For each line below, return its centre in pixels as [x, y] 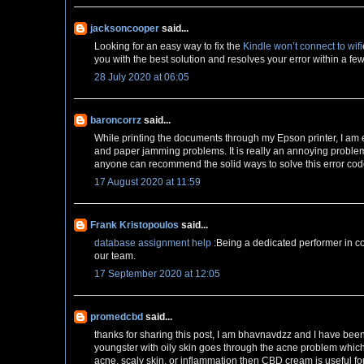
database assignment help [153, 243]
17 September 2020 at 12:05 [157, 274]
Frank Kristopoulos [134, 225]
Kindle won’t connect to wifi [303, 47]
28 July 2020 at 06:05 [142, 78]
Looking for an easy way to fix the [169, 47]
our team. [115, 256]
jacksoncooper [125, 29]
